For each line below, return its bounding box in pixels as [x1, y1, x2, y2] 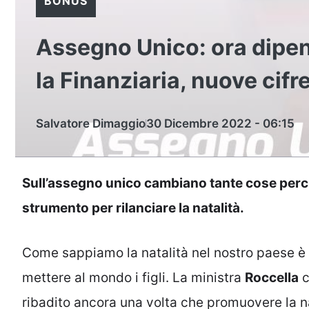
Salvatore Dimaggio [36, 117, 146, 130]
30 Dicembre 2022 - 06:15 [146, 117, 295, 130]
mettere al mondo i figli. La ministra [22, 269, 245, 286]
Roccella [245, 269, 299, 286]
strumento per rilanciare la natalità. [22, 200, 244, 216]
